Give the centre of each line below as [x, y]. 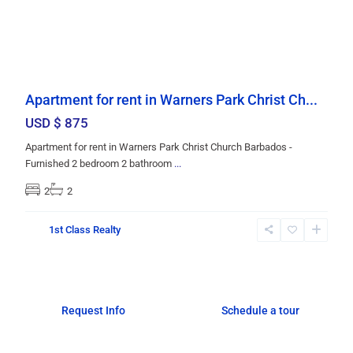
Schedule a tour [260, 310]
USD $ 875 [57, 123]
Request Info [93, 310]
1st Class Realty [85, 229]
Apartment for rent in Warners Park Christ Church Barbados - [159, 147]
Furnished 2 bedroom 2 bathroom [100, 163]
